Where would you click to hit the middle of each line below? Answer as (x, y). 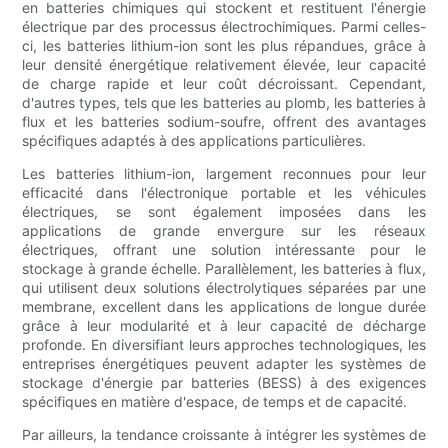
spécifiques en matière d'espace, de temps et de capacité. (215, 402)
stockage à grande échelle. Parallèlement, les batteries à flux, (224, 269)
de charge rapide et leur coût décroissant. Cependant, (224, 84)
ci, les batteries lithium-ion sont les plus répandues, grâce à (224, 46)
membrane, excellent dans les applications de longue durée (224, 307)
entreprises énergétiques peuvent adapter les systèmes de (224, 364)
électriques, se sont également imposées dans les (224, 212)
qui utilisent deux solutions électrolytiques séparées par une (224, 288)
